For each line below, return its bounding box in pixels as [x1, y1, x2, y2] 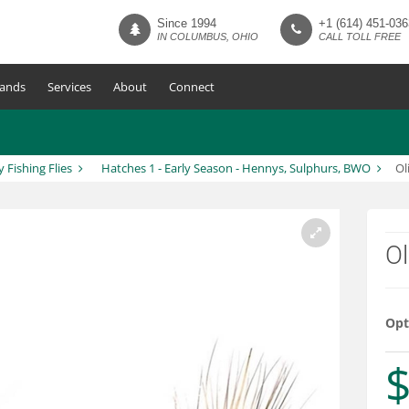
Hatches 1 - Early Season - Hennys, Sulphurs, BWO [100, 160, 371, 176]
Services [47, 79, 91, 95]
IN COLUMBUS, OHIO [157, 31, 258, 42]
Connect [169, 79, 215, 95]
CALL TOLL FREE [319, 31, 401, 42]
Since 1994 [157, 16, 216, 30]
